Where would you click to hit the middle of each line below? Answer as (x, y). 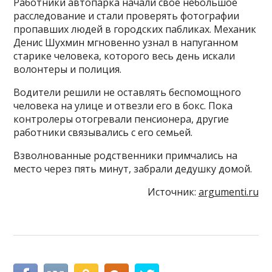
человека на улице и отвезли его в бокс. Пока (123, 106)
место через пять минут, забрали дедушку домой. (133, 169)
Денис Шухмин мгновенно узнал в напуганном (126, 43)
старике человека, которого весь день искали (124, 56)
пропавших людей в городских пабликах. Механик (135, 29)
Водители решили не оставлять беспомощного (127, 93)
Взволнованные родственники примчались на (126, 156)
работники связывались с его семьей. (103, 133)
